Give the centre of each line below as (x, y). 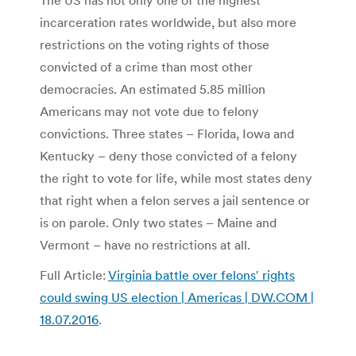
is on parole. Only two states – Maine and (158, 223)
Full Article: (74, 275)
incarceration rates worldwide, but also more (168, 23)
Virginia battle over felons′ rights (201, 275)
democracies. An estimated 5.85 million (153, 89)
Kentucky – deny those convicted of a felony (168, 156)
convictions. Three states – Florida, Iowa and (167, 134)
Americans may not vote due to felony (149, 112)
